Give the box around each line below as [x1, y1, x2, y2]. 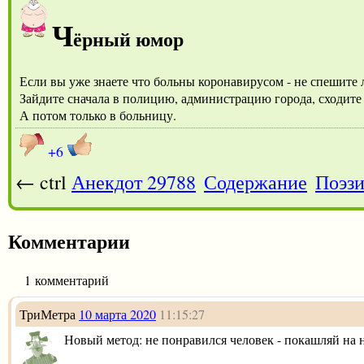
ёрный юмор [73, 24, 184, 53]
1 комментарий [24, 271, 109, 288]
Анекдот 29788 [71, 168, 196, 195]
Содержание [204, 168, 307, 195]
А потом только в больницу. [19, 106, 176, 123]
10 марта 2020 [79, 305, 156, 323]
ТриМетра [19, 305, 76, 323]
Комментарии [8, 226, 130, 255]
